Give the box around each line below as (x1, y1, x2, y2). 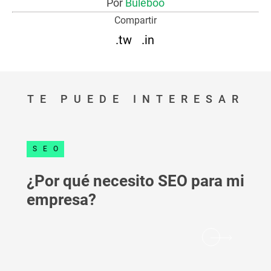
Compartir (114, 15, 157, 26)
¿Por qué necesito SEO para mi (27, 172, 244, 190)
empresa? (27, 191, 96, 209)
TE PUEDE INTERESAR (27, 93, 244, 105)
